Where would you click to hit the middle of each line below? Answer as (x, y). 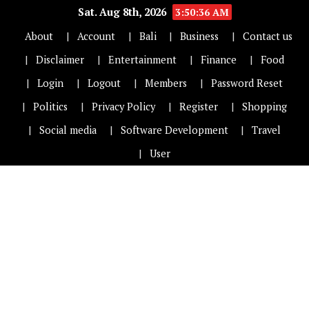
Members (166, 83)
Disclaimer (60, 59)
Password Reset (247, 83)
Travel (267, 130)
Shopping (264, 106)
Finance (218, 59)
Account (96, 36)
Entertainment (143, 59)
